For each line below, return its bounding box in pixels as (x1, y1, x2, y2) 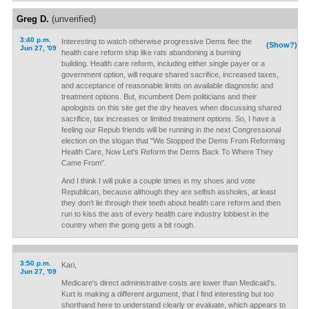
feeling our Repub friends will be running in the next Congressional (61, 126, 281, 134)
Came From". (61, 159, 106, 167)
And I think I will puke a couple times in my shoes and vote (61, 177, 255, 185)
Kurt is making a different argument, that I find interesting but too (61, 290, 274, 298)
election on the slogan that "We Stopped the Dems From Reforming (61, 137, 285, 145)
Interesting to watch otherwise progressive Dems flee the (61, 37, 252, 46)
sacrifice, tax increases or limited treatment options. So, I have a (61, 114, 275, 123)
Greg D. (16, 14, 49, 24)
